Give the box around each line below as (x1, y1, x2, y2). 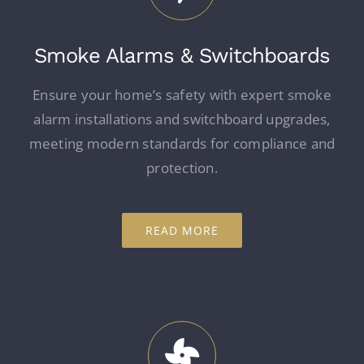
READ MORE (145, 223, 219, 239)
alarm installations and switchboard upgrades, (33, 110, 331, 129)
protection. (146, 158, 218, 178)
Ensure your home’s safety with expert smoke (32, 85, 331, 105)
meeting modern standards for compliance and (28, 134, 336, 154)
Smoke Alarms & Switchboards (34, 43, 330, 68)
